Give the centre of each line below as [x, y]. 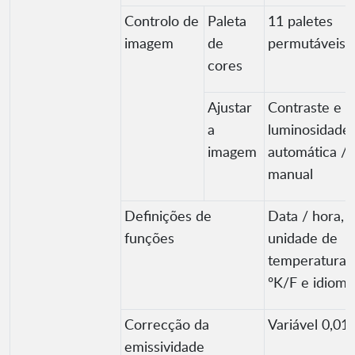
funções [149, 238]
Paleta [227, 21]
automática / [307, 152]
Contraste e [305, 107]
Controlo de [162, 21]
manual [290, 174]
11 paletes [300, 21]
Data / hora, [306, 216]
